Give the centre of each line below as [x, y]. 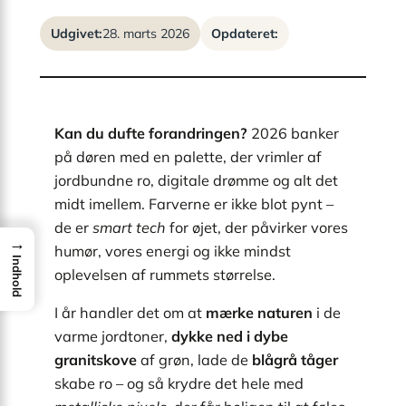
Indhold [17, 275]
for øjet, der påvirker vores [257, 228]
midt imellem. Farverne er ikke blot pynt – [194, 204]
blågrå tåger [295, 360]
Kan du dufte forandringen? [151, 134]
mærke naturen [259, 313]
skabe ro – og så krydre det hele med [179, 384]
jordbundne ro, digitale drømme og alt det [196, 181]
